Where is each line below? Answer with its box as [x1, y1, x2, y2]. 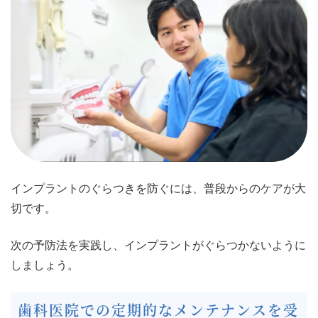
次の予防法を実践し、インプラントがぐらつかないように [11, 238, 306, 251]
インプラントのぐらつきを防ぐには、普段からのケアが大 [11, 182, 306, 194]
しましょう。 [11, 258, 79, 271]
